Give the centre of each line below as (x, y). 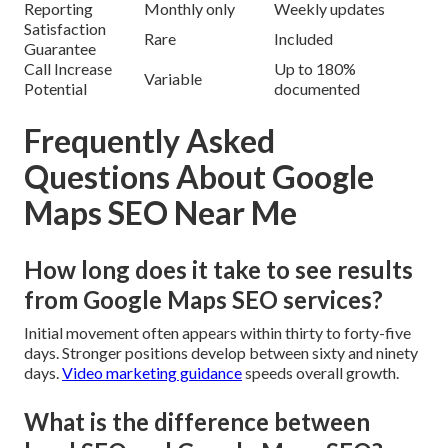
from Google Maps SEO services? (203, 299)
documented (317, 88)
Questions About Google (199, 176)
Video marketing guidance (152, 372)
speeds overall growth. (320, 372)
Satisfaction (65, 28)
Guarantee (60, 48)
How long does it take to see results (218, 269)
